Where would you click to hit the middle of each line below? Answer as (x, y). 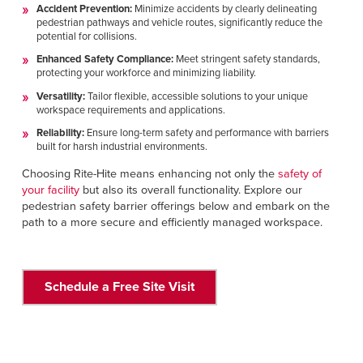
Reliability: (61, 133)
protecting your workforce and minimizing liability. (146, 73)
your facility (50, 190)
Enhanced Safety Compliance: (105, 60)
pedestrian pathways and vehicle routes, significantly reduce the (179, 22)
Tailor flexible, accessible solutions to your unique (196, 96)
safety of (299, 173)
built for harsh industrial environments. (122, 147)
